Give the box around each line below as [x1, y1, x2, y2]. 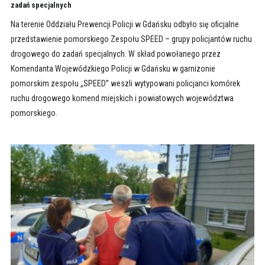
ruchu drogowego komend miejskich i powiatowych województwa [10, 93, 234, 104]
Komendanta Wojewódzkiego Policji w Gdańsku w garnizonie [10, 64, 215, 74]
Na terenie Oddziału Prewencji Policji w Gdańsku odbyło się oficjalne [10, 20, 239, 30]
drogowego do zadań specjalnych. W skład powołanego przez [10, 49, 221, 59]
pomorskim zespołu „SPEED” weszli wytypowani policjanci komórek [10, 79, 240, 89]
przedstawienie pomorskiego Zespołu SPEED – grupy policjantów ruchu [10, 34, 252, 44]
